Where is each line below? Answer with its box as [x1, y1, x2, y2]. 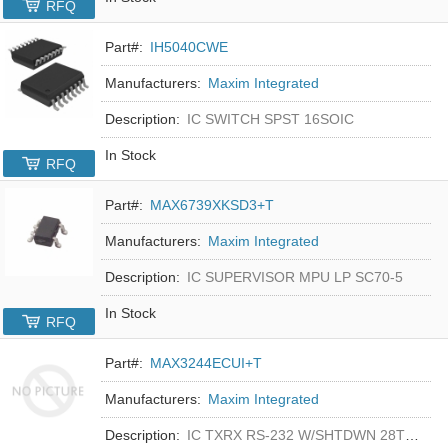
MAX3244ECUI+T [150, 354, 263, 371]
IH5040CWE [150, 38, 229, 55]
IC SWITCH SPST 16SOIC [187, 110, 355, 127]
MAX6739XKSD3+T [150, 196, 275, 213]
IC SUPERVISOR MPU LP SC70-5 [187, 268, 404, 285]
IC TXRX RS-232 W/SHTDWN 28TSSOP [187, 426, 406, 443]
